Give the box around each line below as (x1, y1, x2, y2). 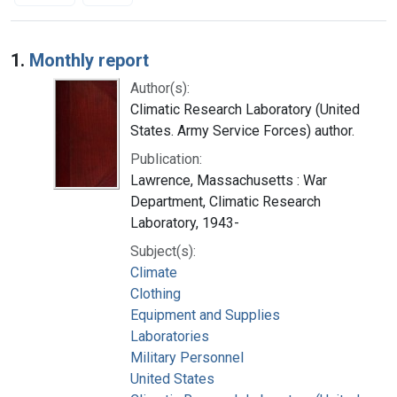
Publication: (130, 150, 202, 167)
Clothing (130, 284, 181, 302)
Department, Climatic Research (130, 192, 321, 210)
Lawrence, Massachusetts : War (130, 171, 327, 189)
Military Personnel (130, 348, 244, 366)
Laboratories (130, 327, 209, 345)
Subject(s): (130, 242, 196, 260)
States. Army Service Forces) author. (130, 121, 354, 139)
